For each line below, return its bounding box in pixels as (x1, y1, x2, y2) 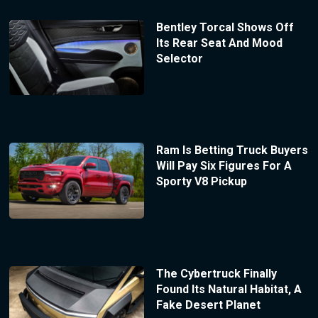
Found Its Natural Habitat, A (155, 283, 302, 297)
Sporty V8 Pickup (155, 175, 247, 189)
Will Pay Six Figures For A (155, 159, 292, 173)
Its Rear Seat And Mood (155, 35, 283, 50)
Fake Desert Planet (155, 298, 261, 312)
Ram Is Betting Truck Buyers (155, 143, 308, 158)
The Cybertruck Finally (155, 267, 277, 281)
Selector (155, 51, 203, 65)
